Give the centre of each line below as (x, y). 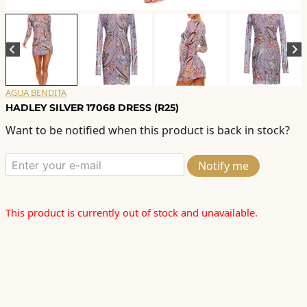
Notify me (223, 165)
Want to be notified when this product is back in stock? (148, 131)
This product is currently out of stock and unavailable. (132, 213)
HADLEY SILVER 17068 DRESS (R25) (92, 107)
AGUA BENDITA (36, 92)
